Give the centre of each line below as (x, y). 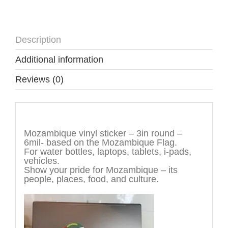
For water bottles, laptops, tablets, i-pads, (107, 152)
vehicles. (41, 161)
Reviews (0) (39, 79)
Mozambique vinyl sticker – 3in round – (103, 134)
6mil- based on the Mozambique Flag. (100, 143)
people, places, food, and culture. (91, 179)
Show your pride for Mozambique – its (101, 170)
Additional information (59, 59)
